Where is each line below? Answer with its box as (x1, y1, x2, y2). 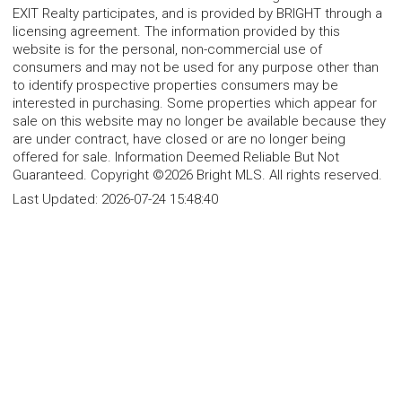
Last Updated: (13, 190, 101, 207)
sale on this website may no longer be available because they (13, 112, 386, 129)
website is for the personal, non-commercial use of (13, 40, 322, 57)
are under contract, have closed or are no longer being (13, 130, 345, 147)
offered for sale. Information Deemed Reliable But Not (13, 148, 339, 165)
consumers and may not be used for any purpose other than (13, 58, 379, 75)
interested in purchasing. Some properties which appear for (13, 94, 377, 111)
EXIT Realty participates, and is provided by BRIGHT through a (13, 4, 382, 22)
